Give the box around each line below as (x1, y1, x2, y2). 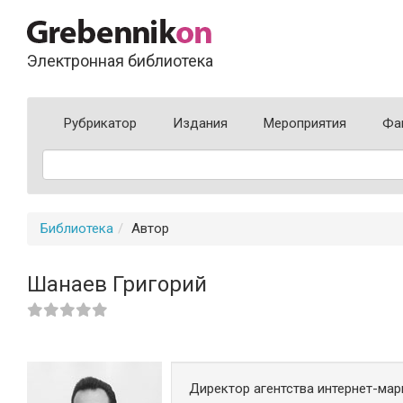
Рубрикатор (64, 115, 137, 131)
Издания (173, 115, 228, 131)
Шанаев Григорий (27, 272, 207, 297)
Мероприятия (264, 115, 346, 131)
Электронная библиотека (27, 51, 213, 70)
